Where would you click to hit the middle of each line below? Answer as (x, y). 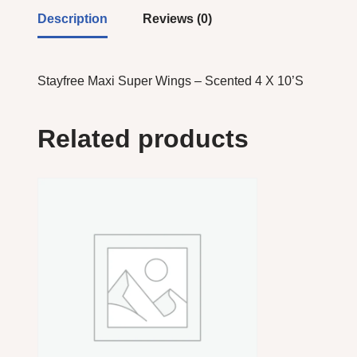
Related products (143, 139)
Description (73, 19)
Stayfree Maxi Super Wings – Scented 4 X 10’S (171, 81)
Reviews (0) (177, 19)
